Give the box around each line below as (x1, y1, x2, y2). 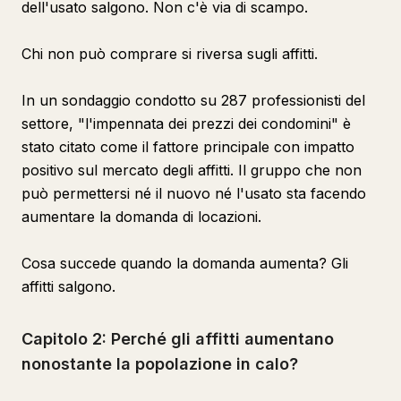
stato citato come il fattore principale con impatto (21, 138, 354, 156)
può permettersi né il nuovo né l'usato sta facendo (21, 184, 366, 202)
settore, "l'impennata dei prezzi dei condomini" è (21, 115, 351, 132)
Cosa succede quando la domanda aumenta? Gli (21, 254, 348, 272)
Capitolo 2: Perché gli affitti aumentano (21, 329, 334, 348)
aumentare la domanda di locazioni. (21, 208, 261, 226)
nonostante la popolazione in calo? (21, 354, 298, 373)
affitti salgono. (21, 277, 115, 295)
